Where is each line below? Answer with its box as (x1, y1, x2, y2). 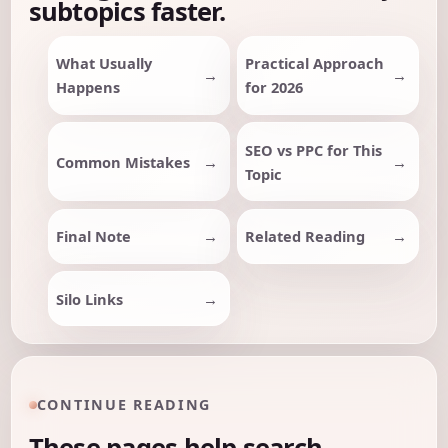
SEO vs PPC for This (245, 139, 383, 160)
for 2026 (245, 77, 304, 98)
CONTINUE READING (36, 395, 212, 415)
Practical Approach (245, 53, 385, 74)
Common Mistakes (55, 151, 190, 172)
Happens (55, 77, 120, 98)
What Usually (55, 53, 152, 74)
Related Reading (245, 226, 366, 247)
